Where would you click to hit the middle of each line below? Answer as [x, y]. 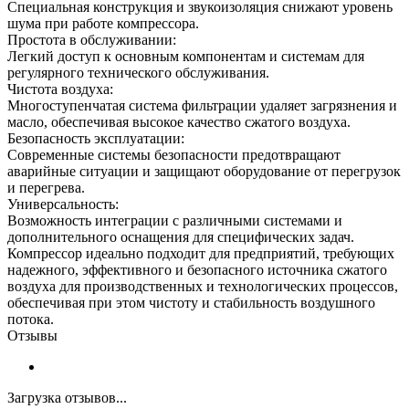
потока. [31, 319]
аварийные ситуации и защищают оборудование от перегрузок [204, 171]
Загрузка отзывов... [67, 397]
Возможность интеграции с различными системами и [175, 220]
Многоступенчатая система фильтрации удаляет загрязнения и [202, 105]
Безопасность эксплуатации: [96, 138]
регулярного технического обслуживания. [138, 72]
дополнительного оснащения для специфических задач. [181, 236]
